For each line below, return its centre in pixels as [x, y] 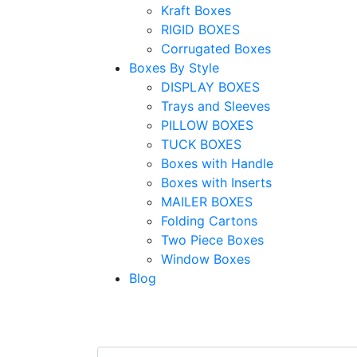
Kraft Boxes [196, 10]
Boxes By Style [174, 67]
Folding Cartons [209, 220]
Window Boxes [206, 259]
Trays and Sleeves [216, 106]
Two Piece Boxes [212, 239]
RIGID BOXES [200, 29]
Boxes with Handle [217, 163]
